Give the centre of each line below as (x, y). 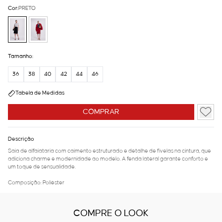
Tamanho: (21, 57)
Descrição (21, 139)
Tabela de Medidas (40, 93)
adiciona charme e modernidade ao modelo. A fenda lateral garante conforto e (108, 159)
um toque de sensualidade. (42, 167)
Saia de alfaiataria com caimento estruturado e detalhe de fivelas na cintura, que (110, 151)
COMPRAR (101, 112)
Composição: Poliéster (36, 183)
